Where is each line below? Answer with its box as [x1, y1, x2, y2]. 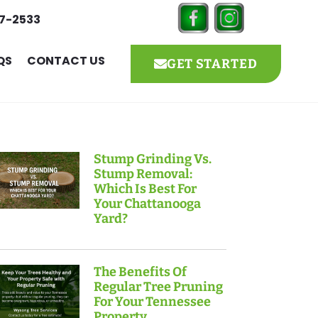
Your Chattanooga [93, 196, 201, 212]
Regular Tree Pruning [93, 279, 223, 295]
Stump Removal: [93, 166, 192, 182]
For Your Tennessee [93, 294, 211, 310]
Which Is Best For [93, 181, 197, 197]
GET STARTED [167, 56, 258, 72]
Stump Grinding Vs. [93, 151, 212, 168]
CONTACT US [27, 53, 105, 69]
